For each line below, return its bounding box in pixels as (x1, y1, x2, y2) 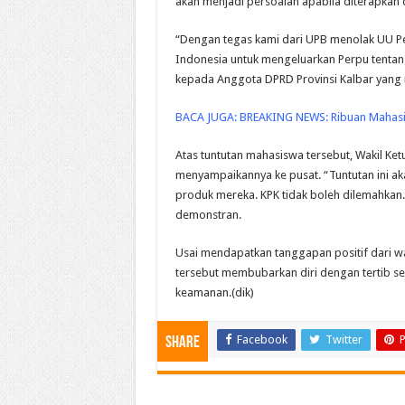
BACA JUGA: (174, 110, 240, 125)
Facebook (236, 333, 287, 347)
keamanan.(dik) (174, 286, 254, 300)
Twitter (325, 333, 363, 347)
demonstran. (174, 208, 241, 222)
